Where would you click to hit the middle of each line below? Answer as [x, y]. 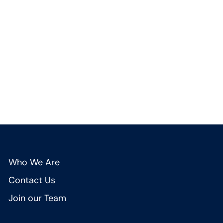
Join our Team [38, 198]
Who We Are [34, 162]
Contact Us [32, 180]
